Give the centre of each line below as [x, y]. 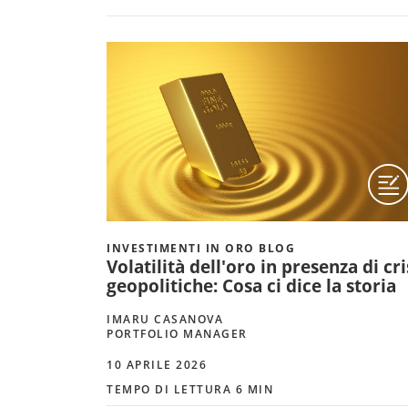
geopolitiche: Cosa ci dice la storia [251, 286]
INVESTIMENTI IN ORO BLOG [201, 248]
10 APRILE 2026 [157, 364]
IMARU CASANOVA [165, 319]
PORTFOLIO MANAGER [177, 333]
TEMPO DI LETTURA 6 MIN [190, 389]
